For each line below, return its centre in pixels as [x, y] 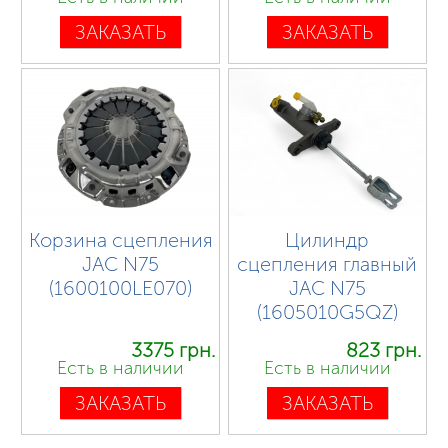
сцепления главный [327, 263]
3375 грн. [172, 350]
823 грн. [384, 350]
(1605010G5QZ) [327, 311]
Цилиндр [327, 239]
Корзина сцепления [120, 239]
